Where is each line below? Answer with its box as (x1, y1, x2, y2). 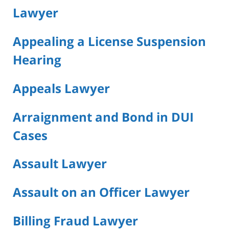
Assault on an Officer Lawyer (13, 184, 190, 201)
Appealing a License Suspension (13, 32, 206, 50)
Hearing (13, 51, 61, 68)
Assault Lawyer (13, 155, 107, 172)
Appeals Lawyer (13, 79, 110, 97)
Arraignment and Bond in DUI (13, 108, 194, 125)
